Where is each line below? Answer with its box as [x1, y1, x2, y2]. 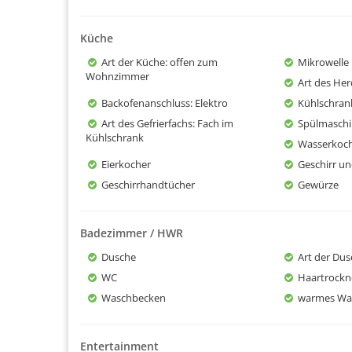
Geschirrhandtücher [101, 177, 195, 192]
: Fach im [192, 115, 233, 130]
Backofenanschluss [101, 95, 190, 110]
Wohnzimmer [86, 68, 149, 83]
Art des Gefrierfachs [101, 115, 192, 130]
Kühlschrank [86, 130, 144, 145]
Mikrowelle [298, 54, 349, 69]
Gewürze [298, 177, 339, 192]
